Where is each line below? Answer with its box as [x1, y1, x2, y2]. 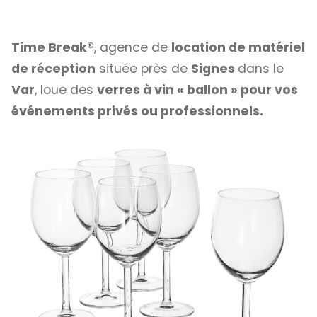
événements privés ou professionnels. [11, 103, 263, 120]
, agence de [94, 39, 171, 57]
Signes [191, 60, 238, 78]
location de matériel [171, 39, 305, 57]
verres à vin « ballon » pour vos [97, 81, 298, 99]
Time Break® [11, 39, 94, 57]
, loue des [35, 81, 97, 99]
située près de [96, 60, 191, 78]
